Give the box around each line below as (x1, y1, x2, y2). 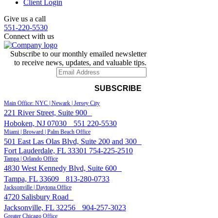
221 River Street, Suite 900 (4, 108, 92, 117)
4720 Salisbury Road (4, 192, 73, 201)
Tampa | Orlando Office (4, 155, 58, 162)
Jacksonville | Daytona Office (4, 183, 72, 191)
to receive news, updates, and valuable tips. (14, 58, 146, 67)
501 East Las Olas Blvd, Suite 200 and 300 (4, 137, 142, 145)
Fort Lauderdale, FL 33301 (4, 146, 89, 155)
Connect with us (4, 32, 54, 40)
